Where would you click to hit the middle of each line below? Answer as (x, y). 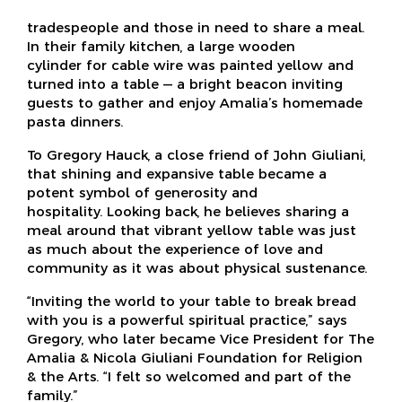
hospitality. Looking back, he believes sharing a (188, 211)
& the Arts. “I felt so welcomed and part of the (189, 376)
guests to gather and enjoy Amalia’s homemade (195, 102)
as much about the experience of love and (175, 249)
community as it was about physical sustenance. (197, 267)
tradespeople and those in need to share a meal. (196, 27)
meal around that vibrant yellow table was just (192, 230)
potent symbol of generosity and (142, 192)
